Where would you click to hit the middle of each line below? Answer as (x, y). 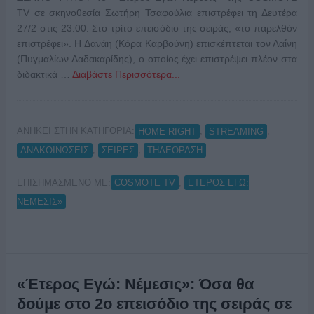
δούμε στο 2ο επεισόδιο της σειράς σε (154, 303)
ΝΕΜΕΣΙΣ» (39, 201)
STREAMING (236, 131)
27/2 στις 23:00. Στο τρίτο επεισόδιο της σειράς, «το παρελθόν (157, 28)
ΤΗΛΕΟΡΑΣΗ (175, 150)
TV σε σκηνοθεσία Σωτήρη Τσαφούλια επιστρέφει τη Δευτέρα (157, 13)
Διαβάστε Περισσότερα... (126, 75)
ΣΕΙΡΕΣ (118, 150)
